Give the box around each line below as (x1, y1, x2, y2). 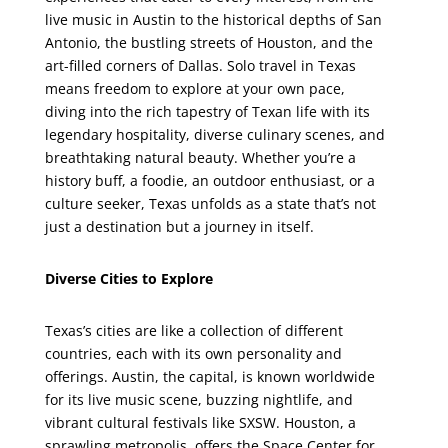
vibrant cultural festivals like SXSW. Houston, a (44, 413, 356, 432)
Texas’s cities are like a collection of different (44, 321, 343, 340)
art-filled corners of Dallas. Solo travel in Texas (44, 56, 356, 75)
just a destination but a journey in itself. (44, 217, 314, 236)
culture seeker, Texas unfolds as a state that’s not (44, 194, 376, 213)
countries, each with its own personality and (44, 344, 342, 363)
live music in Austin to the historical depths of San (44, 10, 382, 29)
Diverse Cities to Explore (44, 269, 213, 288)
